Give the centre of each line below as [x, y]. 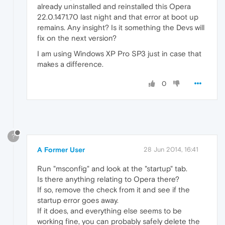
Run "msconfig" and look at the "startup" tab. [112, 168]
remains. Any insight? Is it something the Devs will [121, 27]
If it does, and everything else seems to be [109, 210]
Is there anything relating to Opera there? [108, 179]
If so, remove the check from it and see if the [114, 189]
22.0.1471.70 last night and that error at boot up [118, 17]
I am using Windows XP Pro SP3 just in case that [119, 53]
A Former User [61, 149]
